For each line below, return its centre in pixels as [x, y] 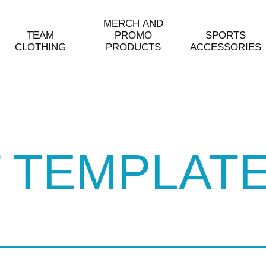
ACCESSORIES [226, 47]
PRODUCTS [133, 47]
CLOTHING [40, 47]
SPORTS [226, 35]
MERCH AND [133, 23]
